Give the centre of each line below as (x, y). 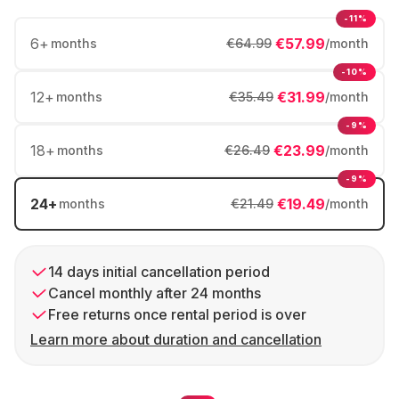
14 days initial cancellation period (159, 272)
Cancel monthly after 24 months (155, 293)
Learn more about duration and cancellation (176, 339)
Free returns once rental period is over (177, 314)
